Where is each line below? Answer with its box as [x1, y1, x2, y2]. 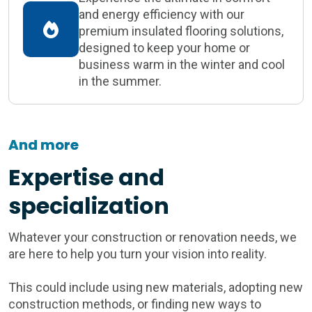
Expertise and [8, 162, 164, 194]
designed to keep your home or [79, 40, 250, 56]
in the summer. [79, 74, 162, 89]
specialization [8, 190, 169, 222]
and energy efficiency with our [79, 7, 244, 22]
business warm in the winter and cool [79, 57, 285, 72]
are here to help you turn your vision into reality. [8, 247, 267, 262]
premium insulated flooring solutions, [79, 24, 283, 39]
